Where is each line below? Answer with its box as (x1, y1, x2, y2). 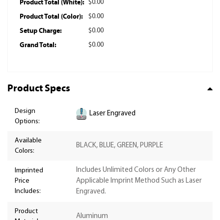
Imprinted (15, 167, 43, 175)
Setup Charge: (19, 26, 62, 35)
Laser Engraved (89, 110, 136, 117)
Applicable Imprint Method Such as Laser (76, 177, 202, 185)
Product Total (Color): (19, 12, 83, 21)
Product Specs (7, 82, 70, 94)
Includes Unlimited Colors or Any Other (76, 166, 196, 174)
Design (15, 108, 35, 115)
